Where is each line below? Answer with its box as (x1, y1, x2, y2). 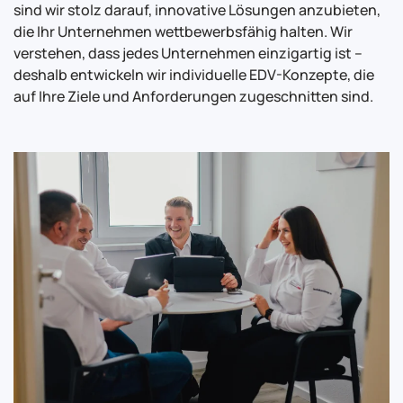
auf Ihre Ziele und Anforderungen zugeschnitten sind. (13, 86, 373, 106)
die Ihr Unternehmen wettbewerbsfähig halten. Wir (13, 22, 353, 41)
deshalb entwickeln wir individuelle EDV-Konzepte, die (13, 65, 374, 85)
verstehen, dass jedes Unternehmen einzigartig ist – (13, 43, 363, 63)
